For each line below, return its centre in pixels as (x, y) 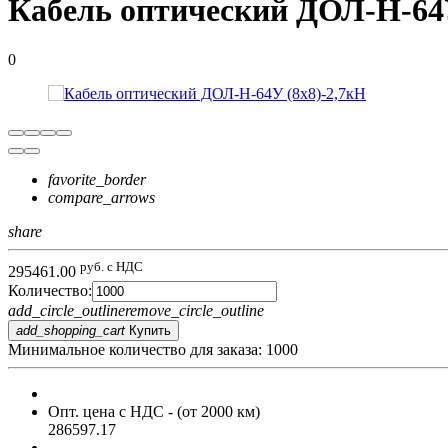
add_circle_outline (66, 311)
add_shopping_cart (70, 331)
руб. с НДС (111, 266)
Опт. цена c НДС (106, 412)
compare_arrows (101, 197)
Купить (150, 331)
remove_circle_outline (194, 311)
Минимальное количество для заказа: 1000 (153, 350)
